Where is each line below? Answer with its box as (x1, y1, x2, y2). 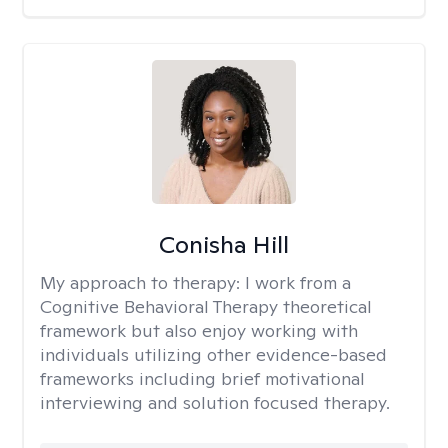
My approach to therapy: (40, 271, 245, 294)
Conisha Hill (158, 229, 289, 260)
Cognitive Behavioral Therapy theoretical (40, 295, 372, 318)
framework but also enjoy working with (40, 319, 358, 342)
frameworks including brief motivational (40, 367, 365, 390)
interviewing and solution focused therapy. (40, 391, 390, 414)
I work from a (245, 271, 351, 294)
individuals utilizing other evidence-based (40, 343, 387, 366)
